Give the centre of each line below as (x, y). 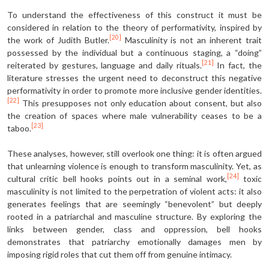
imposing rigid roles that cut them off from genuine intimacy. (119, 254)
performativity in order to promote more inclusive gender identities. (134, 90)
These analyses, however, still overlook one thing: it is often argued (134, 153)
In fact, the (238, 65)
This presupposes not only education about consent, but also (141, 103)
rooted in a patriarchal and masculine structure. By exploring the (134, 216)
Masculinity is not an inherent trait (192, 40)
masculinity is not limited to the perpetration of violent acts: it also (134, 191)
